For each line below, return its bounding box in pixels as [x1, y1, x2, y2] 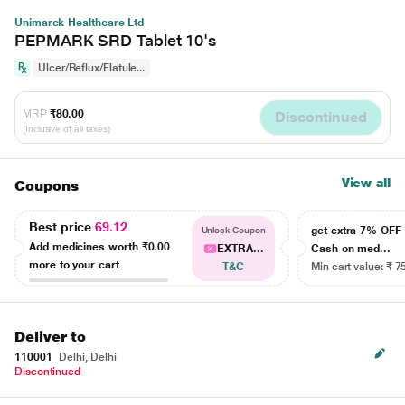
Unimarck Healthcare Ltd [14, 16, 145, 29]
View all [341, 175, 391, 190]
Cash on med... [311, 242, 391, 255]
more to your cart [29, 258, 119, 271]
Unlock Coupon [201, 225, 266, 235]
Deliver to [14, 328, 87, 345]
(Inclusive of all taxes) [23, 123, 111, 134]
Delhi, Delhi [56, 351, 117, 363]
